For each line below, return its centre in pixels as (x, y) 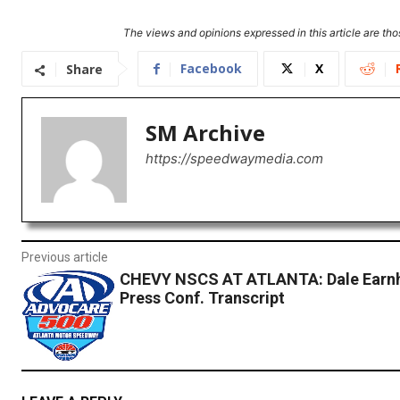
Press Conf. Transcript (202, 298)
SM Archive (205, 133)
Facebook (211, 69)
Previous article (65, 258)
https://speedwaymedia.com (234, 159)
